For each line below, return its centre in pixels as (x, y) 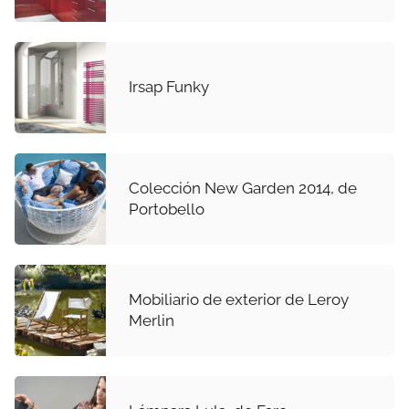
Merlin (152, 320)
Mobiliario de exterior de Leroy (239, 299)
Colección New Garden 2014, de (243, 188)
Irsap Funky (169, 87)
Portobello (167, 209)
